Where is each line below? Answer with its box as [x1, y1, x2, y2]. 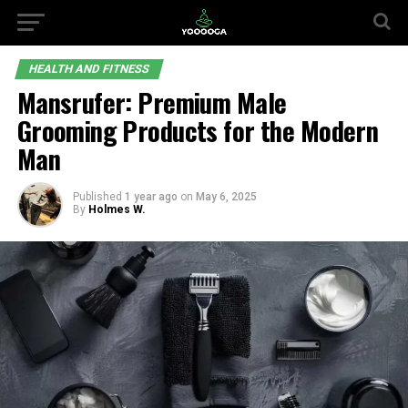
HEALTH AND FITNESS [26, 62, 151, 76]
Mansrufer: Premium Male [16, 83, 287, 121]
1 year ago [124, 190, 178, 203]
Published [72, 190, 122, 203]
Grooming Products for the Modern [16, 111, 379, 149]
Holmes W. [87, 203, 146, 216]
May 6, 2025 [195, 190, 257, 203]
